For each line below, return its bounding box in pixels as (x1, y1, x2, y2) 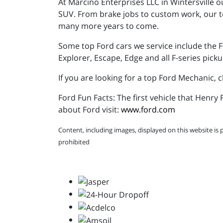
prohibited (58, 137, 90, 146)
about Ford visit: (58, 104, 121, 115)
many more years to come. (58, 20, 159, 31)
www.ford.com (121, 104, 175, 115)
